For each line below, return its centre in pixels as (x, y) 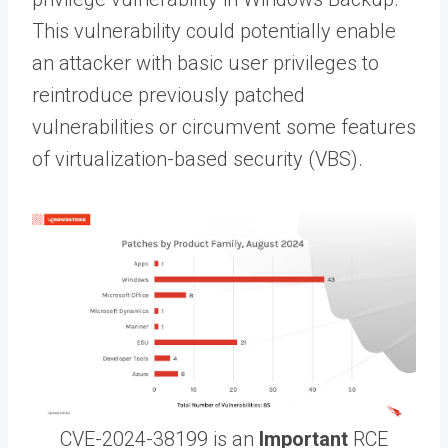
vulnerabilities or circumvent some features (224, 126)
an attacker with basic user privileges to (205, 62)
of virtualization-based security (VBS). (197, 158)
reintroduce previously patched (168, 94)
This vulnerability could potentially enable (214, 30)
